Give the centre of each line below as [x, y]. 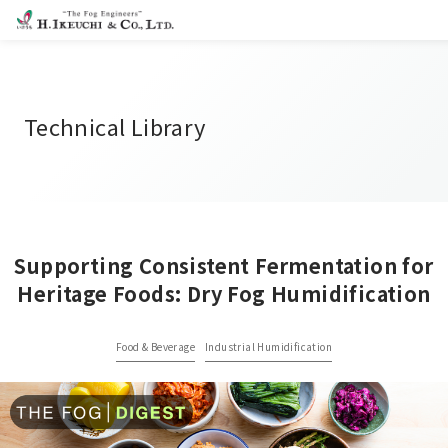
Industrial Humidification [268, 346]
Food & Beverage [155, 346]
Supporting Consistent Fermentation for [224, 265]
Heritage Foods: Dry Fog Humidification [224, 293]
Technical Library [114, 126]
